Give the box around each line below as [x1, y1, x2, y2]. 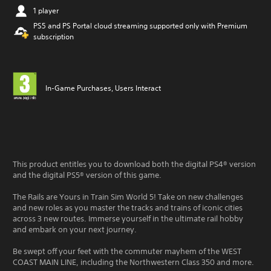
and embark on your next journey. [13, 224, 137, 235]
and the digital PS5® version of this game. [13, 170, 162, 180]
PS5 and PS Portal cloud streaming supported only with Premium [33, 21, 247, 31]
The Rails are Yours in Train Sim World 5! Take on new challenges [13, 192, 243, 202]
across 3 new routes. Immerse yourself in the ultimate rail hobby [13, 214, 243, 224]
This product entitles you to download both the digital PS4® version [13, 159, 256, 169]
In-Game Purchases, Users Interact [45, 82, 161, 93]
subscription [33, 31, 74, 42]
